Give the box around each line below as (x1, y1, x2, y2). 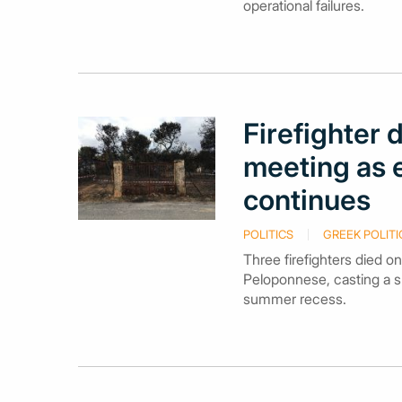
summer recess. (242, 290, 346, 308)
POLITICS (242, 227, 293, 241)
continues (242, 183, 371, 216)
